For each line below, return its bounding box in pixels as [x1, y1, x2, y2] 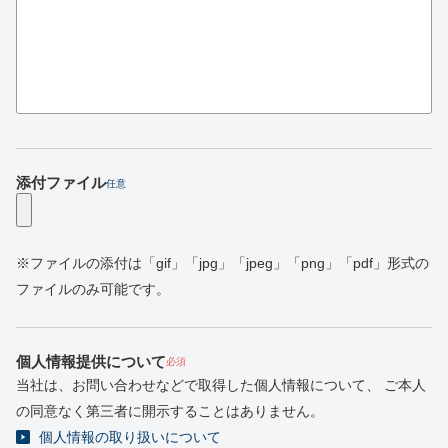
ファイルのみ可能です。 [15, 280, 170, 297]
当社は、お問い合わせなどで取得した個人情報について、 [15, 376, 380, 393]
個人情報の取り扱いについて [38, 428, 221, 445]
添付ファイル [15, 174, 106, 191]
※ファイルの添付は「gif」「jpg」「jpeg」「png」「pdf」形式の [15, 254, 429, 271]
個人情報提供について [15, 352, 166, 370]
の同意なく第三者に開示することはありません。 [15, 402, 324, 419]
